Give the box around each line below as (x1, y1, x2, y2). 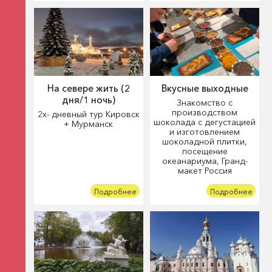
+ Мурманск (64, 118, 114, 130)
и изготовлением (169, 126, 240, 138)
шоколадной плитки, (162, 136, 248, 148)
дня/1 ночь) (61, 94, 115, 106)
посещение (182, 146, 228, 157)
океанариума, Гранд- (161, 155, 248, 167)
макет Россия (177, 165, 232, 177)
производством (172, 107, 238, 118)
